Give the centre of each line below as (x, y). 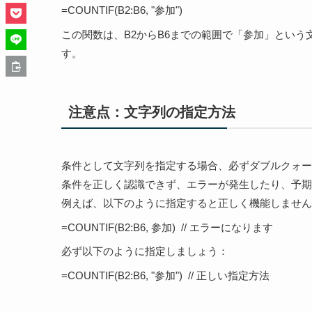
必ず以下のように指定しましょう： (145, 251)
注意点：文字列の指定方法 (151, 112)
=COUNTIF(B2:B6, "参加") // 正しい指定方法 (165, 275)
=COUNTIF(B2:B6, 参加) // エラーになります (167, 227)
